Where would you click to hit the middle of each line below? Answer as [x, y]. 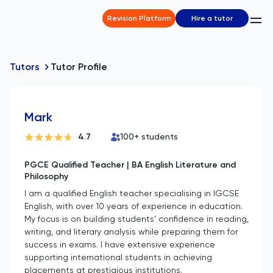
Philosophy [46, 176]
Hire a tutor [212, 18]
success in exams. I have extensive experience [120, 244]
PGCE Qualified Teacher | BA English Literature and [130, 165]
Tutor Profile [79, 67]
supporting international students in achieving [118, 257]
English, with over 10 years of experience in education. [133, 206]
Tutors [25, 67]
